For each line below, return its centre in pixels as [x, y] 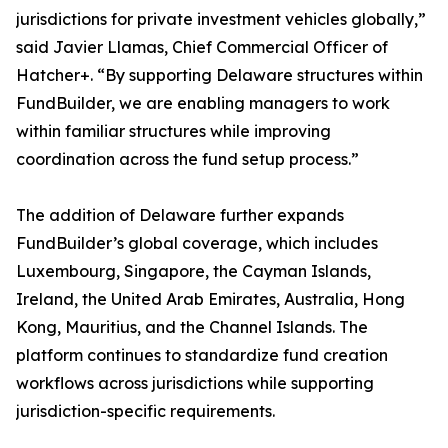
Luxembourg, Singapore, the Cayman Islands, [193, 271]
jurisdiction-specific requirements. [145, 411]
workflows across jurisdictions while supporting [195, 383]
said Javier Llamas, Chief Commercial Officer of [202, 47]
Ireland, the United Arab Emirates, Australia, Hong [210, 299]
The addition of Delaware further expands [180, 215]
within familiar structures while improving [173, 131]
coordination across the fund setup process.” [187, 159]
